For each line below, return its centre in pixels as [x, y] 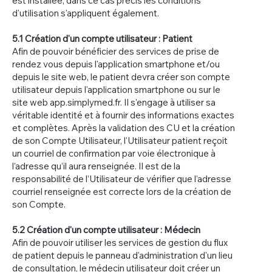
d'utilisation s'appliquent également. [87, 13]
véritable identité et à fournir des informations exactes [123, 115]
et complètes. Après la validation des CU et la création [124, 127]
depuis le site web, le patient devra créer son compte [121, 76]
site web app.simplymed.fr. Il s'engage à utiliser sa [114, 102]
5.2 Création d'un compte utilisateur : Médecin [106, 229]
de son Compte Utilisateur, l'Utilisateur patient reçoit [120, 140]
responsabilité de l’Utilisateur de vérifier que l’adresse [122, 178]
